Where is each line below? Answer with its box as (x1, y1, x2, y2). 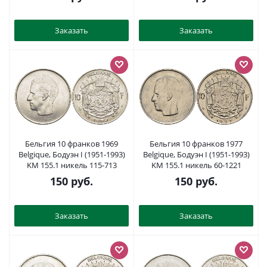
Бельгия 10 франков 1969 (25, 138, 118, 149)
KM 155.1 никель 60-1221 (151, 160, 241, 170)
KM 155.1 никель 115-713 (26, 160, 117, 170)
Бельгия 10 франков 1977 (150, 138, 243, 149)
